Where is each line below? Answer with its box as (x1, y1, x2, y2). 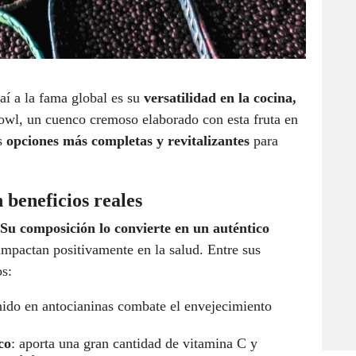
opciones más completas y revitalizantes (6, 133, 250, 149)
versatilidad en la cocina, (144, 90, 296, 106)
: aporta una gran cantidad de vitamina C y (11, 335, 257, 352)
